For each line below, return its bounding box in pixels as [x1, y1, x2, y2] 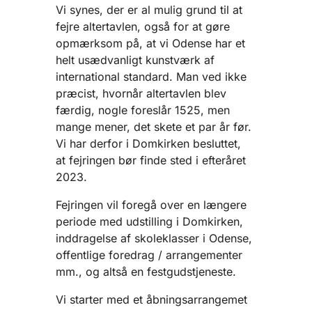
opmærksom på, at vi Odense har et [56, 36, 245, 51]
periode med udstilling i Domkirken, [56, 214, 243, 229]
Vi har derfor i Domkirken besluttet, [56, 136, 241, 151]
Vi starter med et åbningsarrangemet [56, 292, 247, 307]
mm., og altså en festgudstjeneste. [56, 265, 236, 279]
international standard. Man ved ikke [56, 70, 247, 84]
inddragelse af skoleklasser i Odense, [56, 231, 252, 246]
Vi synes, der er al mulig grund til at [56, 3, 242, 17]
